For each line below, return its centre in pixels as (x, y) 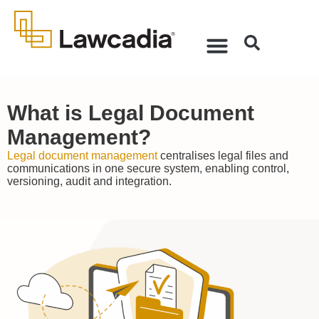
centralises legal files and (223, 156)
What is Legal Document (131, 113)
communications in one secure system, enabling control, (148, 168)
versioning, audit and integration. (89, 181)
